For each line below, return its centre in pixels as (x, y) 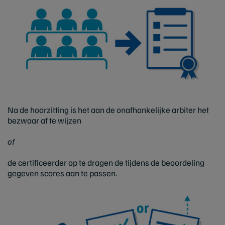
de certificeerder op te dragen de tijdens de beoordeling (106, 163)
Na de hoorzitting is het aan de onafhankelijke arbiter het (108, 110)
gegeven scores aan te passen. (62, 173)
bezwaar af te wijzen (44, 121)
